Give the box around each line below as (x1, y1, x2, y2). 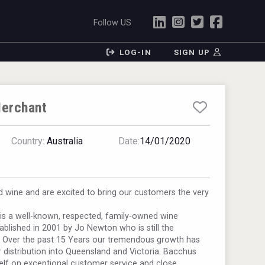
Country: (11, 135, 45, 147)
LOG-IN (119, 47, 151, 57)
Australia (44, 135, 83, 147)
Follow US (93, 17, 132, 28)
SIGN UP (174, 47, 210, 57)
